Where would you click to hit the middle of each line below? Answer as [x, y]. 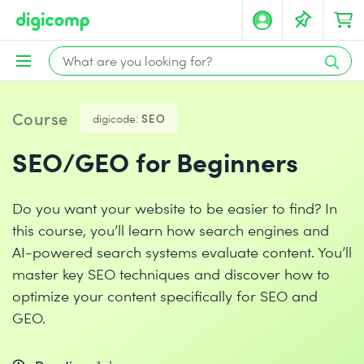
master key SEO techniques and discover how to [171, 273]
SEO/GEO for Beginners [155, 161]
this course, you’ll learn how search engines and [171, 230]
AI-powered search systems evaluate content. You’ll [182, 251]
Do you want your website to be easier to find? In [175, 208]
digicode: [115, 118]
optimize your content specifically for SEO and [165, 295]
